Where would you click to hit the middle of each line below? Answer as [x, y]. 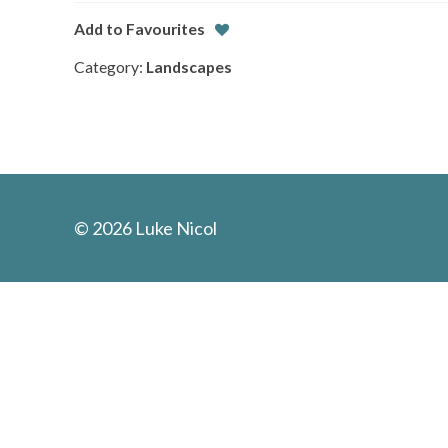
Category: [109, 67]
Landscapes [188, 67]
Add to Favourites [139, 29]
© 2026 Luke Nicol [145, 227]
